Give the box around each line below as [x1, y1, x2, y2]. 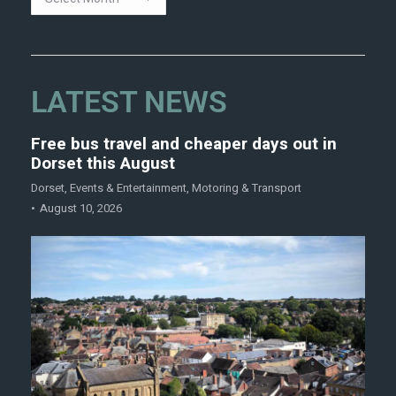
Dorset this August [31, 151, 175, 177]
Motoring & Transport [192, 179, 301, 197]
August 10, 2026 [40, 200, 122, 217]
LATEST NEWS [31, 84, 227, 120]
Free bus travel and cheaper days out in [31, 132, 337, 157]
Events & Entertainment [70, 179, 187, 197]
